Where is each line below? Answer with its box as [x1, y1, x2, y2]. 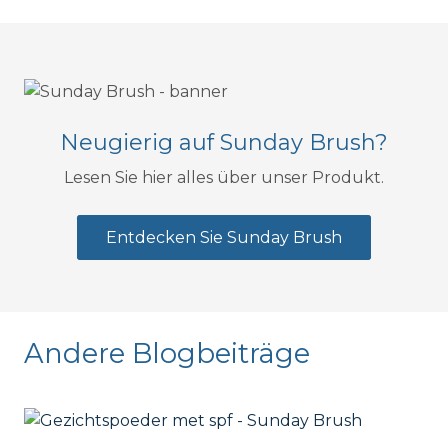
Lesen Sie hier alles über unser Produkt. [64, 168, 384, 188]
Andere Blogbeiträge [24, 337, 310, 371]
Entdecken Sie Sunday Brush [106, 227, 342, 247]
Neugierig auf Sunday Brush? [60, 129, 388, 157]
